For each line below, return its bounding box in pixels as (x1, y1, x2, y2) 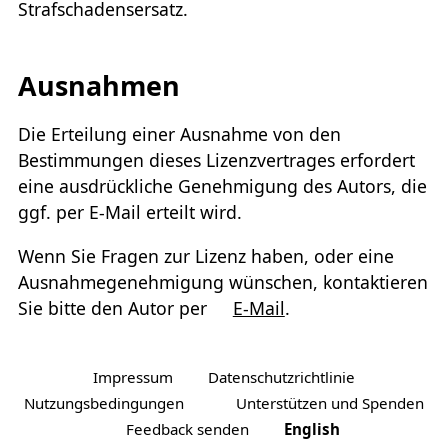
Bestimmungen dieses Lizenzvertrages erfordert (17, 148, 415, 173)
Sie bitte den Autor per (17, 295, 212, 320)
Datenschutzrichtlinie (207, 366, 355, 387)
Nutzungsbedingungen (23, 392, 184, 413)
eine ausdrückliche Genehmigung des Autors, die (17, 174, 427, 199)
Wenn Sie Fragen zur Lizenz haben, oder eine (17, 243, 394, 268)
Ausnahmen (17, 66, 180, 104)
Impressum (93, 366, 174, 387)
